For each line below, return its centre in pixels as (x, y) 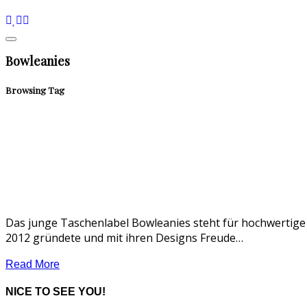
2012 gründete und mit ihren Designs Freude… (124, 238)
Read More (33, 265)
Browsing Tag (35, 90)
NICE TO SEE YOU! (56, 292)
